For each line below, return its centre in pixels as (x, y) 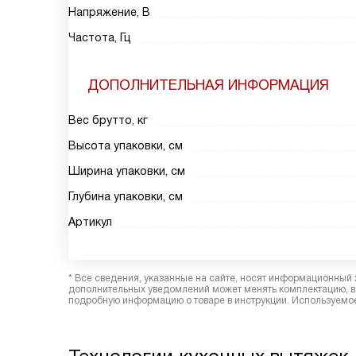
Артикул (90, 222)
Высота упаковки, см (126, 145)
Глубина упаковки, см (126, 196)
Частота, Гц (100, 37)
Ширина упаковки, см (127, 171)
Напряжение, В (109, 12)
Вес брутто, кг (108, 120)
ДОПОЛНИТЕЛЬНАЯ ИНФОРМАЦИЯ (208, 85)
